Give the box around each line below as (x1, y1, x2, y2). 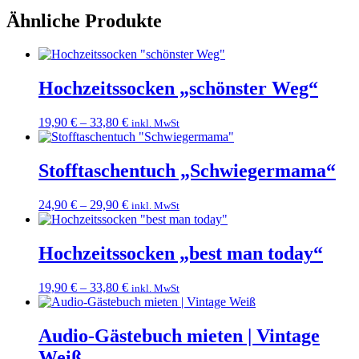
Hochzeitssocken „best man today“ (38, 242, 323, 264)
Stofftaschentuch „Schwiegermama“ (38, 160, 336, 182)
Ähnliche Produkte (6, 10, 162, 31)
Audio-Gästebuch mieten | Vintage (38, 325, 320, 346)
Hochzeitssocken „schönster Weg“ (38, 78, 318, 99)
